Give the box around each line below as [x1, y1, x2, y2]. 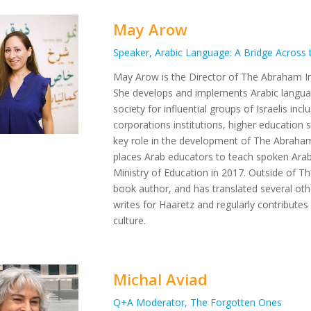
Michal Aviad [113, 268, 208, 289]
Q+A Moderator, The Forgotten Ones [113, 295, 283, 309]
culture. [113, 213, 146, 227]
